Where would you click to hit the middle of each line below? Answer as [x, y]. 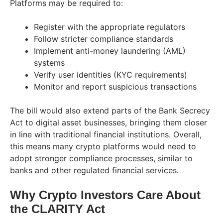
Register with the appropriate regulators [110, 27]
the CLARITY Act [57, 209]
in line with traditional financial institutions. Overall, [106, 134]
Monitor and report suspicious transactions [115, 86]
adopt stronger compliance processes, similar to [101, 158]
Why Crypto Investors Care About [105, 195]
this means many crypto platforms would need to [103, 146]
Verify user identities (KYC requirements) [111, 74]
